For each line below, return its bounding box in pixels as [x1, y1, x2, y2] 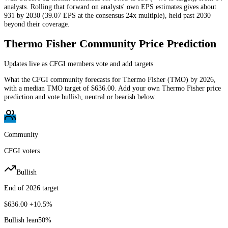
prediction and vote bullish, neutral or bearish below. [4, 93, 156, 101]
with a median [4, 84, 47, 93]
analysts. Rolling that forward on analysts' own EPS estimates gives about [4, 3, 216, 11]
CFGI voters [4, 146, 40, 155]
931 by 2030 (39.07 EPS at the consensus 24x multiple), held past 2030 [4, 11, 211, 20]
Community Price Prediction [76, 38, 216, 50]
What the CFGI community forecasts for [4, 75, 123, 84]
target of [63, 84, 91, 93]
